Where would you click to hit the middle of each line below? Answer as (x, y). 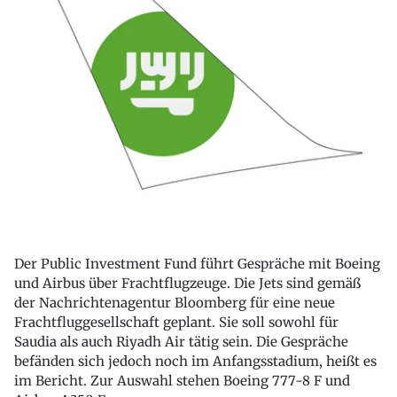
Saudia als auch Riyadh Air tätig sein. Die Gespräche (181, 342)
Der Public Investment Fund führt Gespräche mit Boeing (197, 264)
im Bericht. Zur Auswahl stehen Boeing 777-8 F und (182, 381)
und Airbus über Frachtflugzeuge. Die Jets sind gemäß (187, 284)
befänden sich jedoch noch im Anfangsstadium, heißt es (195, 362)
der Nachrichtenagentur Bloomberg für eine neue (175, 303)
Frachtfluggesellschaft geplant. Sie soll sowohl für (176, 323)
